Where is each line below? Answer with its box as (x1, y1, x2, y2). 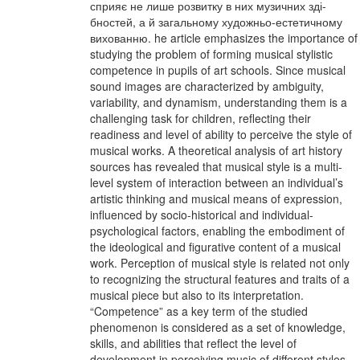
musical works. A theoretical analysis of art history (90, 142, 342, 158)
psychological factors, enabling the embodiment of (90, 223, 345, 239)
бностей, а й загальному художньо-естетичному (90, 14, 342, 30)
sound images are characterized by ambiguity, (90, 78, 324, 94)
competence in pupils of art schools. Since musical (90, 62, 346, 78)
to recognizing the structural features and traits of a (90, 271, 350, 287)
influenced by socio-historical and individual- (90, 207, 313, 223)
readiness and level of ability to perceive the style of (90, 126, 352, 142)
